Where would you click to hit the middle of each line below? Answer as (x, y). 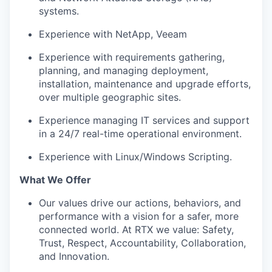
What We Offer (55, 180)
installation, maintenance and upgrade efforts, (145, 84)
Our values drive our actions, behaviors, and (140, 203)
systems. (59, 11)
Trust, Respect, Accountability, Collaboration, (142, 243)
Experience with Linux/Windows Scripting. (135, 157)
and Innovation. (74, 256)
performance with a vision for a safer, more (139, 216)
